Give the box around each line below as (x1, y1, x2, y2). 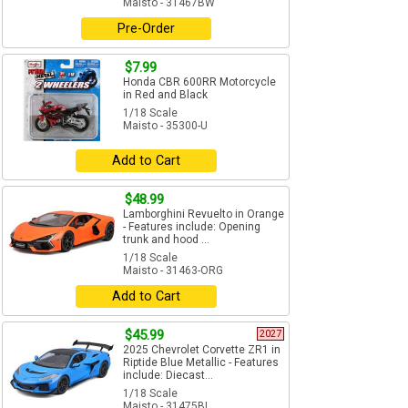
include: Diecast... (123, 369, 213, 382)
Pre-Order (117, 21, 175, 37)
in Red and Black (123, 88, 208, 102)
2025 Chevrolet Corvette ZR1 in (123, 343, 280, 357)
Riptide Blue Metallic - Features (123, 356, 279, 370)
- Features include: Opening (123, 220, 260, 234)
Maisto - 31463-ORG (123, 264, 223, 278)
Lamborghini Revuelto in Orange (123, 208, 284, 221)
